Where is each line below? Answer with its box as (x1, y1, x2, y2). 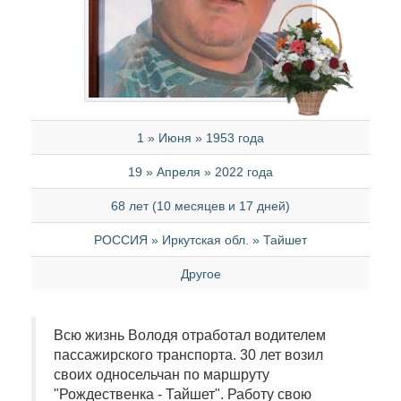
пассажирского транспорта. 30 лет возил (54, 347, 323, 363)
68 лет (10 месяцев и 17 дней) (111, 199, 290, 213)
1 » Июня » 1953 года (137, 131, 264, 145)
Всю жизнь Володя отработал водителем (54, 328, 326, 343)
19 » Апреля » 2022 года (128, 165, 273, 179)
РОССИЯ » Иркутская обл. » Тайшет (94, 233, 307, 247)
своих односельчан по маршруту (54, 367, 269, 382)
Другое (180, 267, 221, 281)
